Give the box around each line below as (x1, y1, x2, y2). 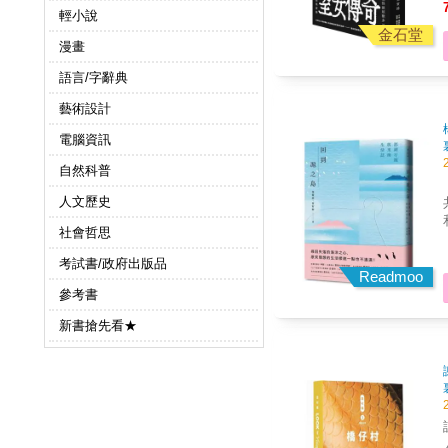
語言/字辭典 (58, 70, 128, 86)
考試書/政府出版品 (58, 256, 167, 272)
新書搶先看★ (58, 318, 137, 334)
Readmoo (359, 268, 424, 286)
